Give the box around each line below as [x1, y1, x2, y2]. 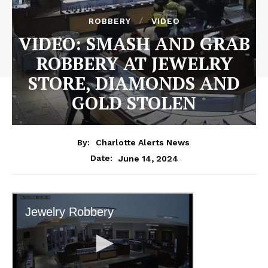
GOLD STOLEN [72, 90, 196, 115]
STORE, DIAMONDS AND [28, 71, 240, 95]
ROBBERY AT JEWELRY [35, 51, 233, 75]
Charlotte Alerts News [95, 138, 190, 148]
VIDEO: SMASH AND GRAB [18, 31, 250, 56]
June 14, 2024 [118, 153, 178, 163]
